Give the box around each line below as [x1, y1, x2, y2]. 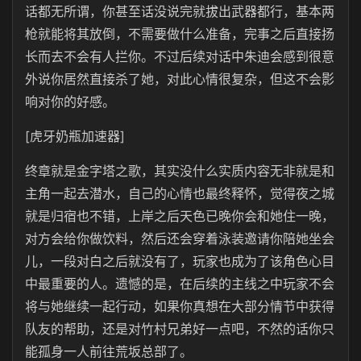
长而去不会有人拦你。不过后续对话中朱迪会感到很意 [25, 48, 334, 64]
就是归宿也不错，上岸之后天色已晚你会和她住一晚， [25, 208, 334, 224]
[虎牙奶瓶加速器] [25, 128, 125, 144]
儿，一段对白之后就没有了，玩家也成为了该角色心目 [25, 253, 334, 269]
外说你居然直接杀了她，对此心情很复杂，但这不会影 [25, 71, 334, 87]
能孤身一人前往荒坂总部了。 [25, 343, 193, 359]
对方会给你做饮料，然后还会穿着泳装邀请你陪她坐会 [25, 230, 334, 247]
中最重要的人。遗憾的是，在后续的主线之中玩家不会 [25, 276, 334, 292]
